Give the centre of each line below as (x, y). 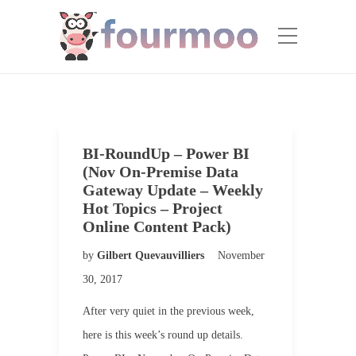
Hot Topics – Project (153, 208)
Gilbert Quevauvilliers (152, 255)
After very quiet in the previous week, (168, 311)
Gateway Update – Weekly (173, 190)
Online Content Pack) (157, 226)
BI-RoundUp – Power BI (166, 153)
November (241, 255)
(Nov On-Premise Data (161, 172)
